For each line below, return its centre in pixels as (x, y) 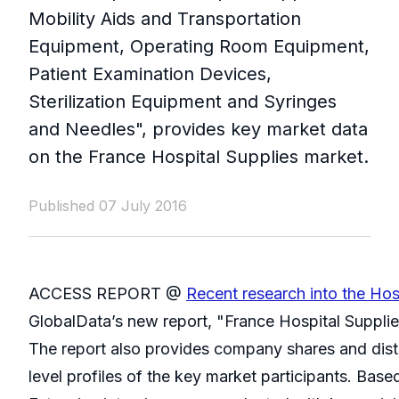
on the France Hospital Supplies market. (199, 157)
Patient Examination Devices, (150, 74)
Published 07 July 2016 (108, 206)
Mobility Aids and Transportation (165, 19)
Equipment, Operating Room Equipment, (199, 47)
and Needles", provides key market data (198, 130)
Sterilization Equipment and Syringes (183, 102)
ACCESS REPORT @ (107, 294)
